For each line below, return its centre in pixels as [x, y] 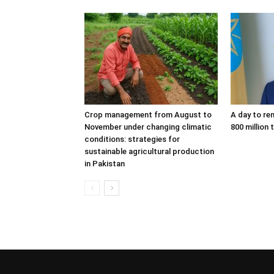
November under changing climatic [148, 127]
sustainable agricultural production [149, 151]
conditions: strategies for [132, 139]
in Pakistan [105, 164]
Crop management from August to [148, 115]
